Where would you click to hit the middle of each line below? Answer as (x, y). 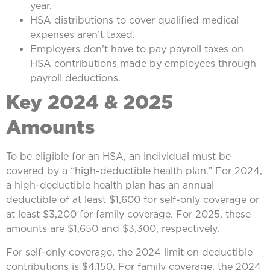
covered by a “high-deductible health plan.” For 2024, (134, 171)
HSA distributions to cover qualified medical (134, 20)
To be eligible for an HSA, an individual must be (118, 156)
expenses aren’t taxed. (83, 35)
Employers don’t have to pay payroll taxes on (137, 49)
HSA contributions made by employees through (143, 64)
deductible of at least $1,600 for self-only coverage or (133, 200)
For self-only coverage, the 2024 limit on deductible (129, 252)
